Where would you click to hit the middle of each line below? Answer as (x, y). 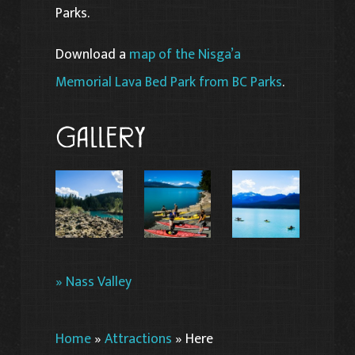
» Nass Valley (94, 281)
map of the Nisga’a (185, 55)
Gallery (101, 137)
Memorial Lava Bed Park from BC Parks (169, 82)
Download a (93, 55)
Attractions (139, 338)
